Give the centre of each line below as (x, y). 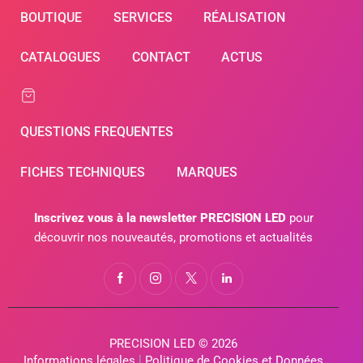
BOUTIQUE (51, 17)
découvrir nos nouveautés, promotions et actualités (173, 238)
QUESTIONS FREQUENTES (97, 131)
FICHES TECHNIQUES (83, 172)
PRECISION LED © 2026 (173, 344)
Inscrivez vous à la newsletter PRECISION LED (160, 218)
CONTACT (161, 58)
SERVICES (143, 17)
